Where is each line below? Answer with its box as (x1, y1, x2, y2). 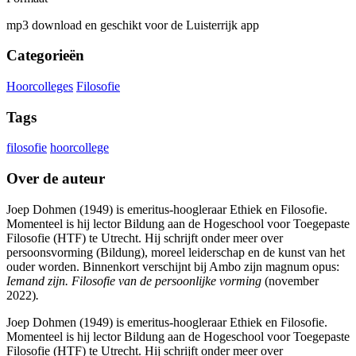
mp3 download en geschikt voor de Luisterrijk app (6, 17, 259, 32)
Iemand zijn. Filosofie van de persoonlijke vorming (6, 273, 265, 288)
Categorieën (6, 47, 84, 64)
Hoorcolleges (6, 79, 73, 94)
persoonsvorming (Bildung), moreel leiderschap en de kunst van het (6, 245, 345, 259)
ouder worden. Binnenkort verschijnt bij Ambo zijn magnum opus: (6, 259, 339, 273)
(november (265, 273, 319, 288)
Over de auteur (6, 170, 105, 188)
